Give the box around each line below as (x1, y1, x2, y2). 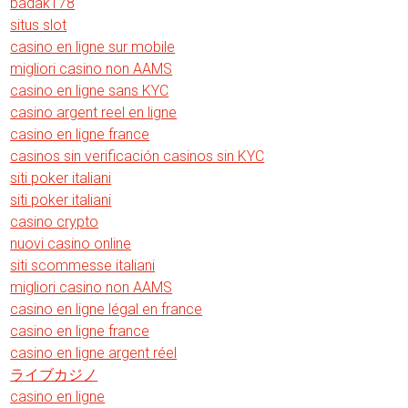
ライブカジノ (10, 365, 98, 383)
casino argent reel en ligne (10, 103, 178, 121)
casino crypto (10, 212, 99, 230)
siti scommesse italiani (10, 256, 156, 274)
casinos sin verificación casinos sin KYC (10, 147, 265, 165)
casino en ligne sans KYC (10, 81, 169, 99)
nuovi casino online (10, 234, 132, 252)
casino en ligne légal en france (10, 300, 203, 318)
